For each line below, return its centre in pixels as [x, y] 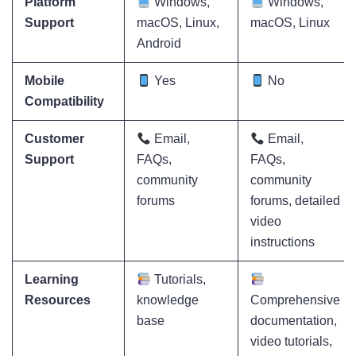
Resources [58, 300]
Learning [52, 280]
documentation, [294, 321]
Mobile [44, 81]
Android [159, 44]
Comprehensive [295, 300]
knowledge [168, 300]
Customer [54, 139]
